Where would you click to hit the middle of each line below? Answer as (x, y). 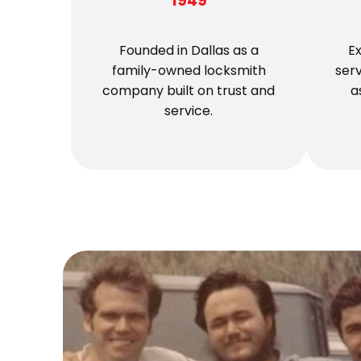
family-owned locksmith (189, 70)
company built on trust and (189, 90)
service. (189, 110)
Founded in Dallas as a (189, 50)
